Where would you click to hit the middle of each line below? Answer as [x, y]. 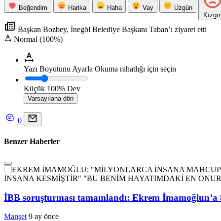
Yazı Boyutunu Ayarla [58, 69]
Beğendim [33, 8]
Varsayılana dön [51, 99]
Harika [77, 8]
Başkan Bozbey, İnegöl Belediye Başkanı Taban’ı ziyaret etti [111, 30]
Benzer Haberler [32, 141]
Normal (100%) [38, 39]
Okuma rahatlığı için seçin [135, 69]
